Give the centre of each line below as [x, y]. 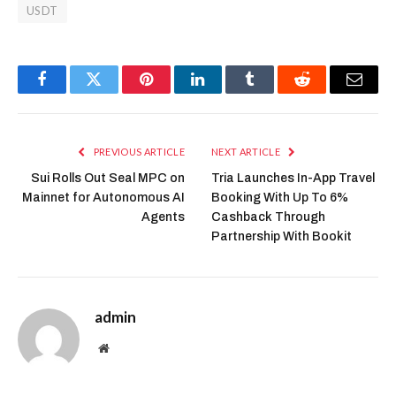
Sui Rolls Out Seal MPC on [108, 178]
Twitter [115, 92]
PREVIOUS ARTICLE [138, 151]
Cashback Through [268, 217]
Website [128, 347]
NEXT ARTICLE [247, 151]
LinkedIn [226, 92]
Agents [163, 217]
